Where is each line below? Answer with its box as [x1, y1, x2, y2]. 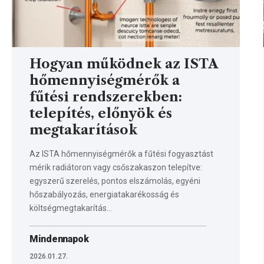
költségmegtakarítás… [29, 203, 112, 213]
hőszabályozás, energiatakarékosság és [29, 189, 179, 199]
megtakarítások [29, 121, 137, 138]
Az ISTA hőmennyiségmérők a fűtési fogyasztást [29, 148, 213, 159]
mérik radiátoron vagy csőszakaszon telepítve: [29, 162, 202, 172]
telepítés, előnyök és [29, 105, 172, 121]
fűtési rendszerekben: [29, 88, 182, 105]
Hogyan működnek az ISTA [29, 55, 218, 72]
